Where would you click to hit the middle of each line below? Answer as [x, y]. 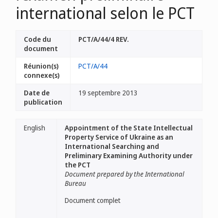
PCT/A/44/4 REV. [104, 39]
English [35, 128]
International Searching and [112, 146]
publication [43, 102]
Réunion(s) [41, 66]
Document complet [93, 200]
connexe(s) [42, 75]
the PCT [78, 165]
